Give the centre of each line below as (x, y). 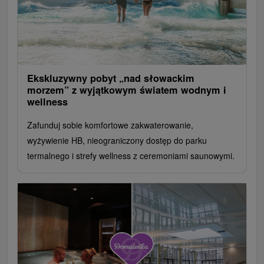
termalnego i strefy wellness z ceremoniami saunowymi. (131, 155)
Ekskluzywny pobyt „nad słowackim (111, 78)
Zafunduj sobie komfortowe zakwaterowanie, (110, 125)
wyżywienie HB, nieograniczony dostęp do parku (117, 140)
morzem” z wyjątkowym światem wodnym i (127, 90)
